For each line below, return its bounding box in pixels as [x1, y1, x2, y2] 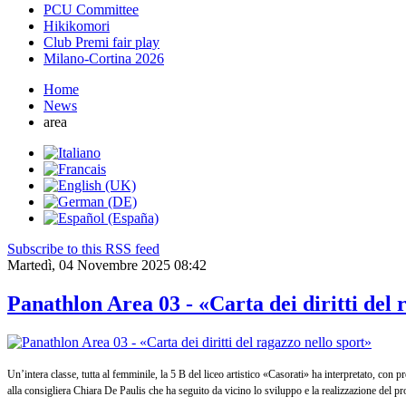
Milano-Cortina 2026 [43, 50, 164, 66]
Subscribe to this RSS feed [7, 240, 159, 256]
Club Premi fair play [43, 34, 159, 50]
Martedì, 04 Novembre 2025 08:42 [7, 256, 207, 273]
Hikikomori [43, 17, 110, 34]
